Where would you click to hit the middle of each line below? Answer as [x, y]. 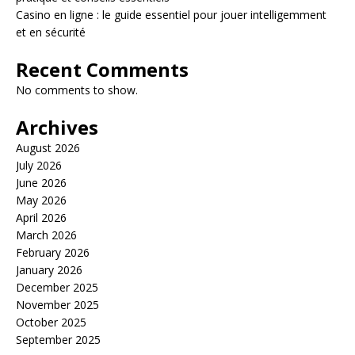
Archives [57, 127]
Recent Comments [102, 69]
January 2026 [49, 270]
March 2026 [46, 235]
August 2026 [48, 148]
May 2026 [41, 200]
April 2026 [41, 218]
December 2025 [57, 287]
